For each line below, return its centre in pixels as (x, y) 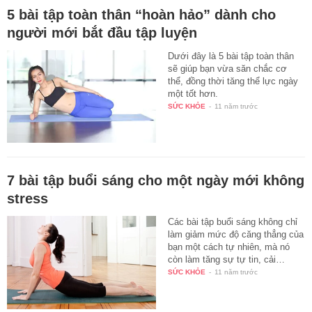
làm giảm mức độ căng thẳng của (236, 235)
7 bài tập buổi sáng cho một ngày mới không (156, 181)
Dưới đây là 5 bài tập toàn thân (231, 56)
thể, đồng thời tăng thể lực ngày (233, 81)
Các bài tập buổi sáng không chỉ (233, 222)
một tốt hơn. (193, 93)
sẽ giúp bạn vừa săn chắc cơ (228, 68)
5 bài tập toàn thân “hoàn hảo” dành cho (141, 14)
